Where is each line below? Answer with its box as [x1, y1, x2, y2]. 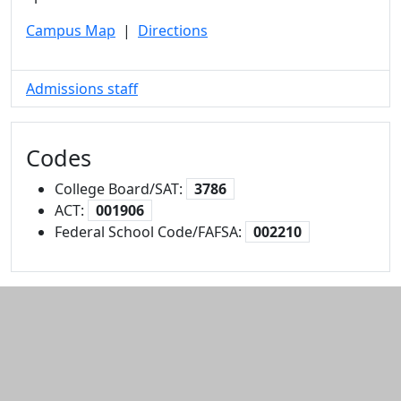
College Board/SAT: [55, 178, 186, 199]
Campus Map [26, 20, 115, 40]
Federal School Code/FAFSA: [55, 221, 245, 242]
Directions [138, 20, 208, 40]
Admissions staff [26, 78, 138, 98]
